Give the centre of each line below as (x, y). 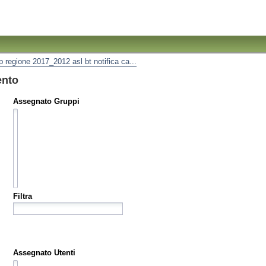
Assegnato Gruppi (46, 101)
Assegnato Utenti (44, 252)
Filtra (23, 196)
